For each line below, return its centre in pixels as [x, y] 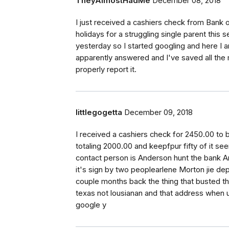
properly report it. [106, 70]
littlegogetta [99, 113]
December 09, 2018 [158, 113]
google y [91, 205]
